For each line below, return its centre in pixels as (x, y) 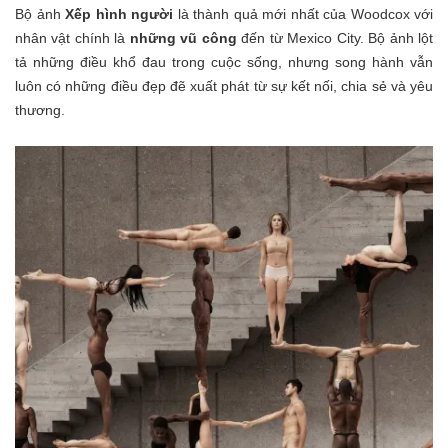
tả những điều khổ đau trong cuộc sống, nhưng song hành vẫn (224, 61)
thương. (42, 109)
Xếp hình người (119, 13)
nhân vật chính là (72, 37)
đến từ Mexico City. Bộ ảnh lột (335, 37)
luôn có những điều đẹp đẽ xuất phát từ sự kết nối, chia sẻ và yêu (224, 85)
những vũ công (183, 37)
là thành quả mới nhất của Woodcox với (303, 13)
